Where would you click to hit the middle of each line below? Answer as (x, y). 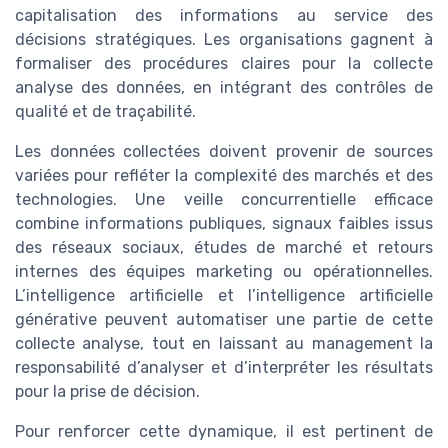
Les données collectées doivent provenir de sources (224, 152)
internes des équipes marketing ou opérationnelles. (224, 272)
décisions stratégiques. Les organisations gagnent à (224, 40)
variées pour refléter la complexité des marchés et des (224, 176)
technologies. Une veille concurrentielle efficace (224, 200)
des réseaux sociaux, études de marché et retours (224, 248)
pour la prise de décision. (107, 392)
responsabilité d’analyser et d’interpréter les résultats (224, 368)
